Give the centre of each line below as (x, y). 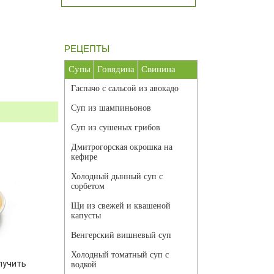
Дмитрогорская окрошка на (122, 147)
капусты (86, 216)
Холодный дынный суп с (117, 177)
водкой (84, 265)
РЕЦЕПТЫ (87, 49)
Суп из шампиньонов (111, 108)
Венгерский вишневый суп (121, 235)
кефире (84, 157)
